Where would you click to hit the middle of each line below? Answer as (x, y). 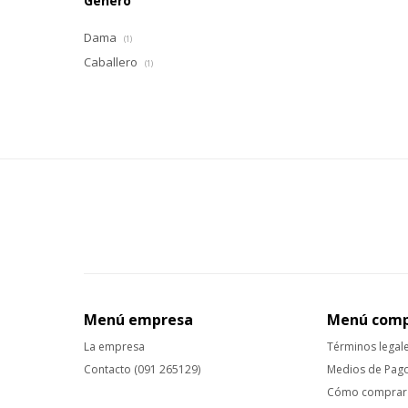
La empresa (114, 347)
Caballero (112, 62)
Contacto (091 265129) (142, 369)
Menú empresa (138, 320)
